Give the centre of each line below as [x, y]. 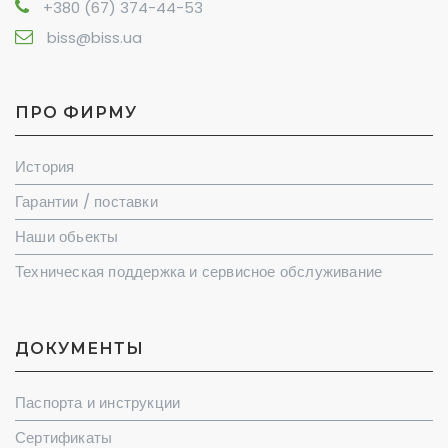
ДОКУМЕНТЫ [79, 349]
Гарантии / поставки [86, 202]
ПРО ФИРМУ [76, 113]
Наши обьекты [67, 237]
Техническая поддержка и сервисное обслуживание [199, 272]
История [45, 167]
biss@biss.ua [94, 38]
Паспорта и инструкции [98, 403]
